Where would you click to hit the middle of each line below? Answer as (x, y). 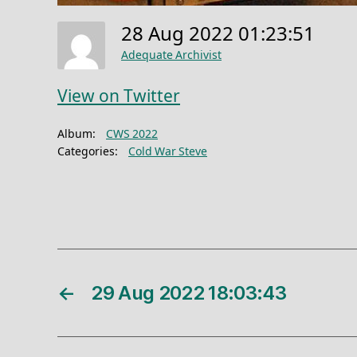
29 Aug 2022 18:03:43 (189, 293)
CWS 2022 (132, 134)
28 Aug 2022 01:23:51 (223, 35)
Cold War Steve (168, 152)
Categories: (88, 152)
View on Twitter (119, 97)
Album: (76, 134)
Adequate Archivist (171, 56)
